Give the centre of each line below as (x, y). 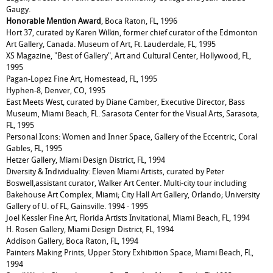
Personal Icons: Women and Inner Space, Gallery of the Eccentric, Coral (132, 137)
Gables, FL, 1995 (34, 148)
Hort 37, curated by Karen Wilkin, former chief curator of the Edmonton (132, 33)
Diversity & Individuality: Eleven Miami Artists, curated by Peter (115, 172)
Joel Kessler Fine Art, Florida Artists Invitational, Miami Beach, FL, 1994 (128, 218)
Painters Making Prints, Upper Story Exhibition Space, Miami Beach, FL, (130, 253)
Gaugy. (18, 9)
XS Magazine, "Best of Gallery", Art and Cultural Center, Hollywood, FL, (129, 56)
